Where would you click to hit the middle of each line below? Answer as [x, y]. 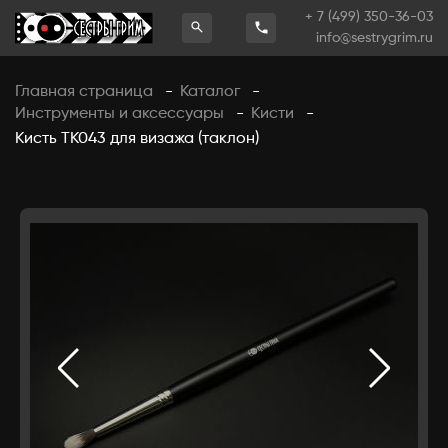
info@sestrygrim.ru [374, 38]
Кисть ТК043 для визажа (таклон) [137, 138]
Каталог [210, 91]
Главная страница [84, 91]
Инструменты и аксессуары [119, 113]
